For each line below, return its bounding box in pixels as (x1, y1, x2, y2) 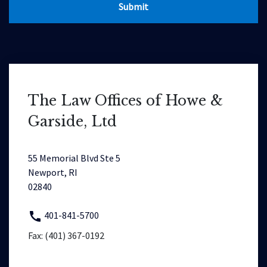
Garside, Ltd (28, 113, 117, 130)
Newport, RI (28, 166, 77, 178)
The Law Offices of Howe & (28, 92, 223, 109)
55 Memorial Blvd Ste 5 (28, 152, 120, 164)
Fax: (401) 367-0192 (28, 229, 104, 242)
